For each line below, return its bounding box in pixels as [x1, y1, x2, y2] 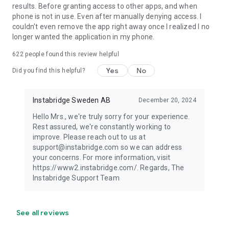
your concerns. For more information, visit [33, 153, 171, 162]
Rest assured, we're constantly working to [33, 123, 171, 131]
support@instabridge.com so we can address [33, 143, 182, 151]
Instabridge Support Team [33, 174, 120, 182]
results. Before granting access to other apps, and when [12, 2, 198, 10]
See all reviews [16, 208, 70, 217]
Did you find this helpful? [12, 67, 85, 74]
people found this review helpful [23, 51, 119, 58]
